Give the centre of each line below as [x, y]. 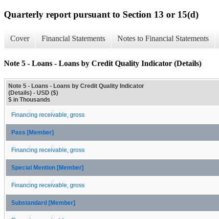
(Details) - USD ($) [33, 93]
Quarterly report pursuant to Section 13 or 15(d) [101, 14]
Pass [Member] [33, 132]
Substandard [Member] [43, 203]
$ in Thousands [29, 99]
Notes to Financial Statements [163, 39]
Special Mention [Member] [47, 167]
